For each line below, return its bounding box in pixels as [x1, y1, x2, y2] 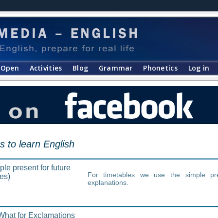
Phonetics [143, 63, 178, 73]
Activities [29, 63, 62, 73]
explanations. [87, 179, 128, 186]
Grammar [98, 63, 133, 73]
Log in [188, 63, 210, 73]
